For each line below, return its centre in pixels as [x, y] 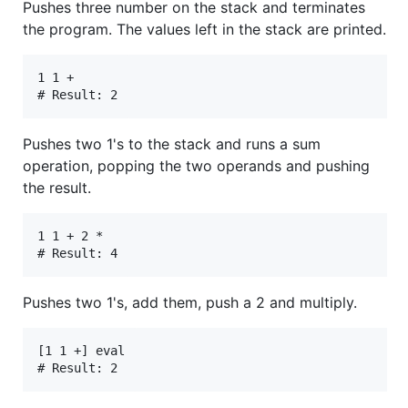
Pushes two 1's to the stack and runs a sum [172, 143]
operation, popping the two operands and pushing [196, 165]
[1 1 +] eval [81, 350]
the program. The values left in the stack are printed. [204, 29]
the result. [57, 187]
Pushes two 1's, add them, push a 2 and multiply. [190, 302]
